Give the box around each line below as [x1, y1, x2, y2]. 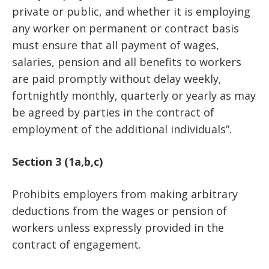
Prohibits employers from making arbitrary [12, 187, 238, 202]
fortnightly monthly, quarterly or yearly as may [12, 88, 256, 103]
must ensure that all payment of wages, [12, 38, 219, 53]
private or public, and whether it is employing [12, 4, 250, 19]
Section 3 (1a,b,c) [12, 154, 103, 169]
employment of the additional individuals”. [12, 122, 232, 137]
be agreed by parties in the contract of [12, 105, 214, 120]
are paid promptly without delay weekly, [12, 71, 222, 86]
